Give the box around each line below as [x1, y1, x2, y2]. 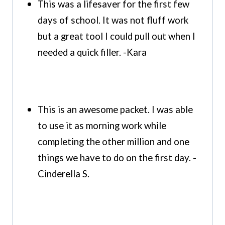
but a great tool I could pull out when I [38, 30, 195, 42]
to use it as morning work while [38, 120, 166, 131]
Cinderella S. [38, 168, 89, 179]
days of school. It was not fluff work [38, 14, 188, 26]
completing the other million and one [38, 136, 189, 147]
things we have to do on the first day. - [38, 152, 196, 163]
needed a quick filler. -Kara [38, 46, 147, 58]
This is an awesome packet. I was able [38, 103, 193, 115]
